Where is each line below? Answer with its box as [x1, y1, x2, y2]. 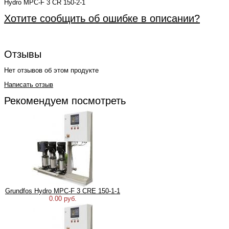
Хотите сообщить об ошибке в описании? [4, 13, 200, 24]
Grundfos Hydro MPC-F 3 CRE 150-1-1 [5, 187, 120, 195]
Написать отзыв [4, 81, 53, 88]
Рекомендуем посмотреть [4, 95, 126, 106]
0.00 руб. [49, 195, 77, 202]
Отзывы [4, 49, 41, 60]
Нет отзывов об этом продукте [4, 66, 99, 74]
